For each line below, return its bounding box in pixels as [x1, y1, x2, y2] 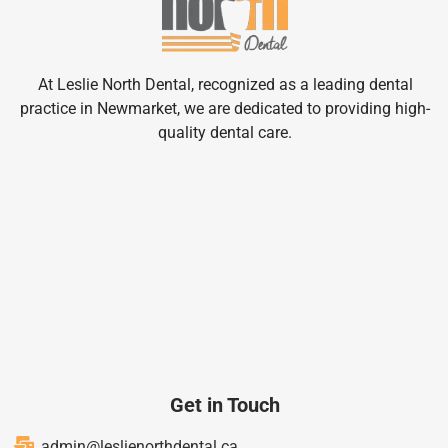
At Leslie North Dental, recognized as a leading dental [37, 74, 413, 94]
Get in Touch [170, 393, 280, 418]
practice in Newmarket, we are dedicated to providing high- [20, 98, 430, 118]
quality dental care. [158, 122, 292, 142]
